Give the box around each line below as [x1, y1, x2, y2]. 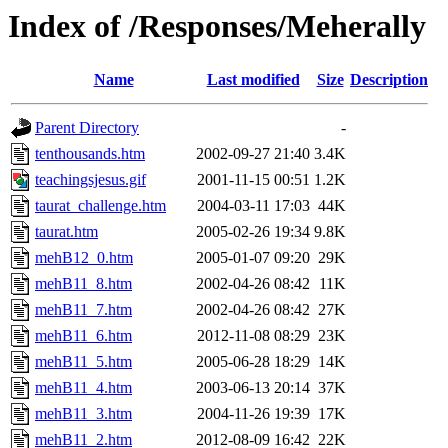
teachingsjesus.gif [35, 171, 146, 189]
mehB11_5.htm [35, 353, 132, 371]
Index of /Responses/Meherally [8, 8, 426, 44]
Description [350, 71, 428, 89]
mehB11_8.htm [35, 275, 132, 293]
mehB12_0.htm [35, 249, 133, 267]
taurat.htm [35, 223, 98, 241]
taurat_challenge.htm [35, 197, 166, 215]
